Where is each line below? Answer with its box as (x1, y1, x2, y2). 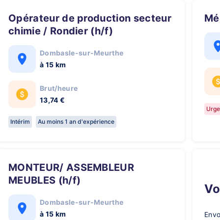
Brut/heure (40, 84, 78, 92)
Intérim (10, 118, 30, 125)
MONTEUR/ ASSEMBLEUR (8, 162, 18, 173)
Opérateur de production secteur (8, 12, 17, 24)
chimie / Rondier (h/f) (8, 25, 113, 37)
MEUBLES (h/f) (8, 174, 81, 186)
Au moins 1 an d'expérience (38, 118, 114, 125)
